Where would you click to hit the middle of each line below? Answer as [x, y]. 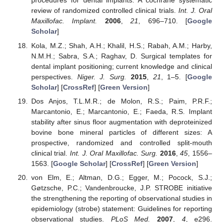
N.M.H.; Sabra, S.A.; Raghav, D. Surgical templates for [121, 56]
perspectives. [54, 77]
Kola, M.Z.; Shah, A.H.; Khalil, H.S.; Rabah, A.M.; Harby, [121, 45]
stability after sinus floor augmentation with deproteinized [121, 122]
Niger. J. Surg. [102, 77]
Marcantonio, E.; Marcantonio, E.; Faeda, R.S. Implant [121, 111]
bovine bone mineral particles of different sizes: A [121, 132]
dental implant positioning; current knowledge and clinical [121, 66]
